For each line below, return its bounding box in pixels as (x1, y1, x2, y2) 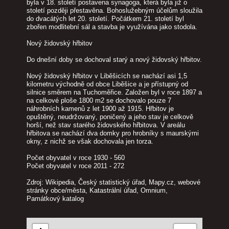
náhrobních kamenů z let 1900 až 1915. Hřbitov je (26, 104, 174, 112)
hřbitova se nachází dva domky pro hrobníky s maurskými (26, 129, 199, 137)
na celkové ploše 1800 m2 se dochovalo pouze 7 (26, 96, 171, 104)
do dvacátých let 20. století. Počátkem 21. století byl (26, 14, 184, 22)
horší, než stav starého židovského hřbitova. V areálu (26, 121, 185, 129)
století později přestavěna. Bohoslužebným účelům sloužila (26, 6, 202, 14)
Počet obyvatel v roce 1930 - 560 (26, 153, 125, 162)
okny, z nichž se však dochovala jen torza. (26, 137, 153, 145)
